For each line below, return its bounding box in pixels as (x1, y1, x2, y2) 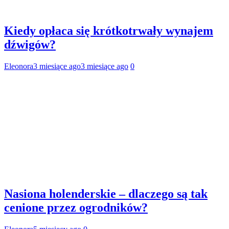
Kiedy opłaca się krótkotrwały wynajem (4, 24, 213, 38)
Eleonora (4, 62, 33, 71)
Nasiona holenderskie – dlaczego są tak (4, 187, 208, 200)
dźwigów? (4, 38, 56, 52)
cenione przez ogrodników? (4, 200, 148, 214)
